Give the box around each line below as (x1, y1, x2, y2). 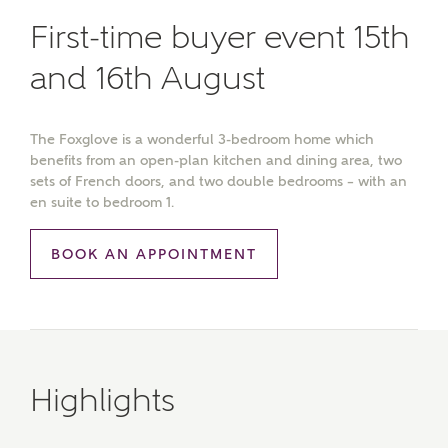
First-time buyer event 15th (30, 18, 410, 56)
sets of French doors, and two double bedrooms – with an (30, 173, 407, 189)
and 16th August (30, 59, 265, 97)
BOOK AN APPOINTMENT (51, 246, 257, 262)
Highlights (30, 381, 175, 419)
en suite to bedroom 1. (30, 194, 174, 210)
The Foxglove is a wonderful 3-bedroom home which (30, 131, 374, 147)
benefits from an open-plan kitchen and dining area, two (30, 152, 402, 168)
